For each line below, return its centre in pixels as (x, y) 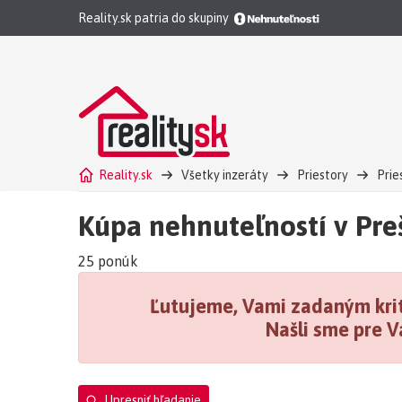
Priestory (323, 175)
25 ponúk (108, 261)
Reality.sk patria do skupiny (153, 17)
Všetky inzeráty (225, 175)
